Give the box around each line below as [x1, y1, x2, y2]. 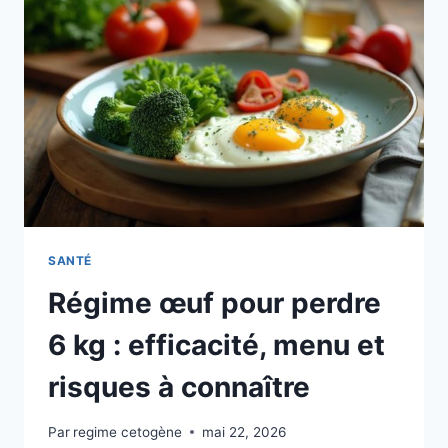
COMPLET [148, 101, 221, 118]
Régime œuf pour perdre [48, 286, 381, 321]
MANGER [148, 17, 212, 34]
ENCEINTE [148, 38, 222, 55]
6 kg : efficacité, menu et [48, 328, 385, 363]
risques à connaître [48, 370, 310, 405]
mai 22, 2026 [202, 423, 287, 440]
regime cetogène [73, 423, 183, 440]
